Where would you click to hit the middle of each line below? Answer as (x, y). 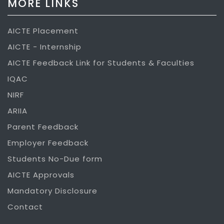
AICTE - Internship (44, 46)
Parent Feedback (43, 126)
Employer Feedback (48, 142)
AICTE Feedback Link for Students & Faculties (101, 62)
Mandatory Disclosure (52, 190)
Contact (25, 206)
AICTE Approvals (41, 174)
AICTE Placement (43, 30)
